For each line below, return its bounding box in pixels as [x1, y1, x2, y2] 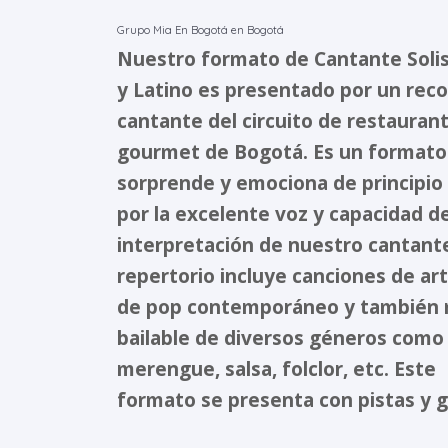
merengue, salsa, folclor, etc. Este [117, 355, 436, 382]
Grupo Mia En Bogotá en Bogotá [117, 22, 284, 37]
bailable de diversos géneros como [117, 324, 444, 351]
